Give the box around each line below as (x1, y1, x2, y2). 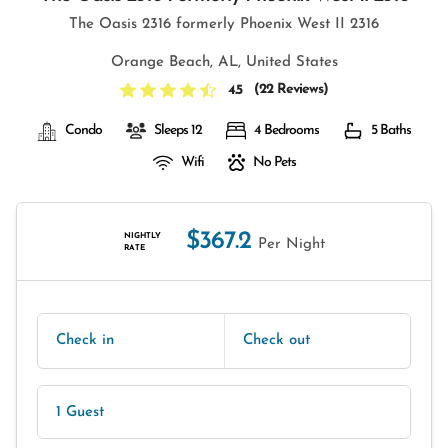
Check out (243, 333, 310, 348)
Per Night (257, 237, 325, 252)
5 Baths (371, 123, 411, 138)
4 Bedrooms (254, 123, 319, 138)
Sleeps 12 (154, 123, 202, 138)
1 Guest (56, 405, 104, 420)
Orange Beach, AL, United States (110, 55, 338, 70)
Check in (56, 333, 114, 348)
